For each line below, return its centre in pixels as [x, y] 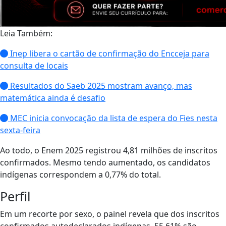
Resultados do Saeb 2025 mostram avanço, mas [100, 86]
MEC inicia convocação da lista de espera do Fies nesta [113, 118]
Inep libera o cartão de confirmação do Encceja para [109, 53]
